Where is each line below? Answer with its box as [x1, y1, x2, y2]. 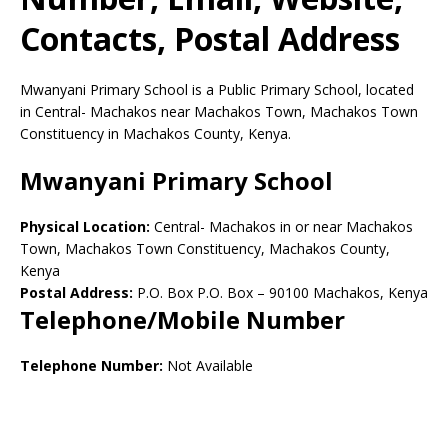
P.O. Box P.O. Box [133, 283, 253, 302]
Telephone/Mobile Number [20, 303, 345, 336]
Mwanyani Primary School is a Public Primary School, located [20, 80, 414, 99]
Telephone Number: [20, 356, 163, 375]
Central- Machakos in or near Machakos [154, 217, 413, 236]
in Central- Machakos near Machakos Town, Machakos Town [20, 102, 418, 121]
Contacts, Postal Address [20, 17, 400, 60]
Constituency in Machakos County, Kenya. [20, 124, 291, 143]
